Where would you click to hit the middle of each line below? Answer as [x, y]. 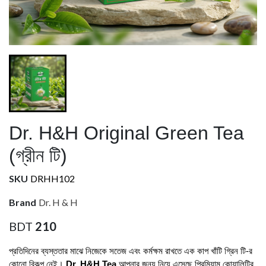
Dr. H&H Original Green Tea [126, 133]
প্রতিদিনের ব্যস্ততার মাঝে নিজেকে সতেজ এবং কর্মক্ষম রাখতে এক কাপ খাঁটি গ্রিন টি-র [131, 251]
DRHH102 [53, 178]
